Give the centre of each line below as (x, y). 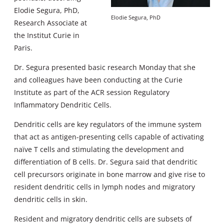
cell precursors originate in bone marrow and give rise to (109, 174)
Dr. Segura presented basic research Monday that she (105, 67)
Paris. (23, 47)
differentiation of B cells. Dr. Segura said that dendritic (106, 162)
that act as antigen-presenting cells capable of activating (109, 137)
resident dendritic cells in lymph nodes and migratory (104, 187)
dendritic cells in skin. (51, 199)
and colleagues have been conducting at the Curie (98, 79)
